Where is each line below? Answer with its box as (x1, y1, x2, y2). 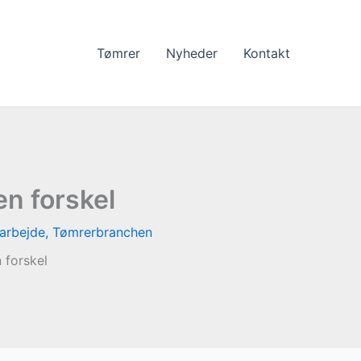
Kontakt (243, 45, 290, 61)
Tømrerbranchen (52, 224, 152, 240)
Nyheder (166, 45, 218, 61)
